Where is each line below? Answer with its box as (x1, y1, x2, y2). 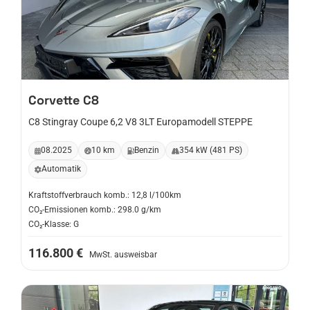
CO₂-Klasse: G (28, 219, 79, 229)
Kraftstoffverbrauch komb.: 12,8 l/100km (28, 190, 181, 200)
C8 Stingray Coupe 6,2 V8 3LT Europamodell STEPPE (28, 116, 253, 127)
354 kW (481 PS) (179, 145, 242, 155)
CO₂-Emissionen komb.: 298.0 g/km (28, 205, 161, 215)
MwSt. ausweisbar (89, 250, 157, 259)
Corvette (28, 92, 80, 108)
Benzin (134, 145, 159, 155)
